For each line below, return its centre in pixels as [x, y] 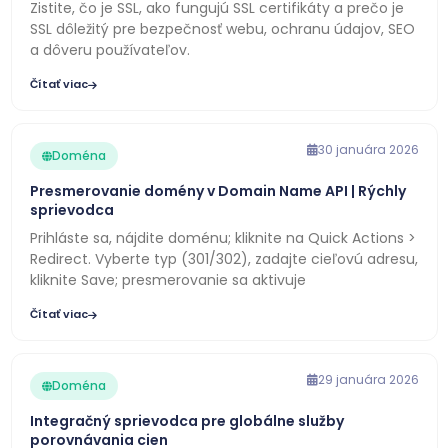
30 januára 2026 [368, 149]
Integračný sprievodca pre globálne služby [186, 421]
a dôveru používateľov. [109, 50]
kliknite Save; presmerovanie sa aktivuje [167, 280]
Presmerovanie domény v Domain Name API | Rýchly [217, 191]
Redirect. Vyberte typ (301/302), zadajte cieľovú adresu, [223, 259]
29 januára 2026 [368, 379]
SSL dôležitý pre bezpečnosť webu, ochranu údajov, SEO [222, 29]
